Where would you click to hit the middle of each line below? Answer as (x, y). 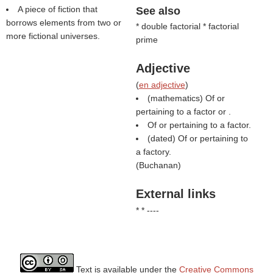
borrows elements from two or (64, 23)
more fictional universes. (53, 36)
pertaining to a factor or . (183, 112)
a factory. (153, 152)
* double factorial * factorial (187, 26)
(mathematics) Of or (186, 98)
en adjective (162, 85)
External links (175, 194)
